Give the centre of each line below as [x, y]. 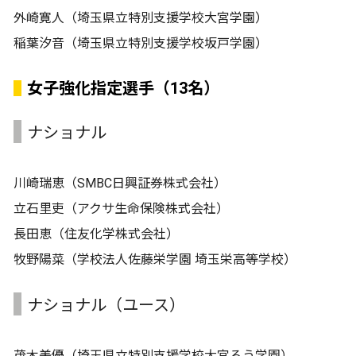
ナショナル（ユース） [106, 305]
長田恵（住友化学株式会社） [96, 234]
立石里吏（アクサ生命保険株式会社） [121, 208]
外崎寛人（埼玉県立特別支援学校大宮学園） [141, 17]
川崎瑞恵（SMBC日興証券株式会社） [120, 183]
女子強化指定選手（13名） [123, 88]
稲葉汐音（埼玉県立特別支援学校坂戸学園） [141, 43]
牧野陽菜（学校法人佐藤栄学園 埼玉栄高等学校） [155, 259]
